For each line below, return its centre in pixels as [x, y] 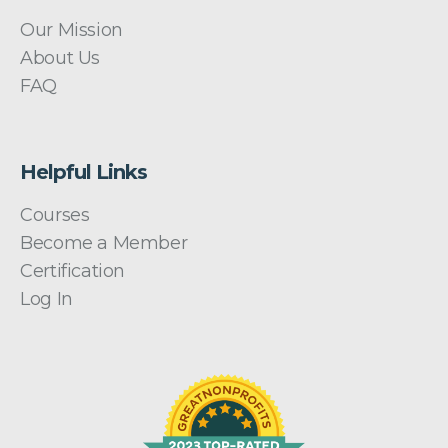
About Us [60, 58]
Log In [46, 299]
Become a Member [104, 243]
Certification [72, 271]
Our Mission [71, 30]
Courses [55, 215]
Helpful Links [84, 172]
